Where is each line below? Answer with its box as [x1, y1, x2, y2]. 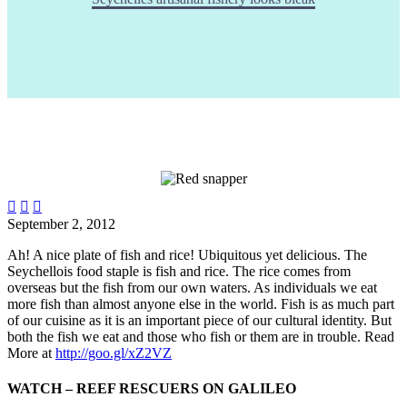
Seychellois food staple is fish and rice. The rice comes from [7, 263, 351, 279]
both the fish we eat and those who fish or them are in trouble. [7, 328, 364, 344]
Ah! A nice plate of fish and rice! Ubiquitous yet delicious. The [7, 246, 367, 263]
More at [7, 344, 52, 361]
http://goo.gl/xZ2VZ [55, 344, 172, 361]
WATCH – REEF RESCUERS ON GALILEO [7, 380, 296, 396]
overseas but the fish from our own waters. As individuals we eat [7, 279, 377, 295]
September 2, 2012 [7, 215, 115, 232]
